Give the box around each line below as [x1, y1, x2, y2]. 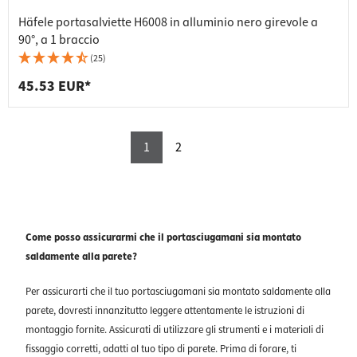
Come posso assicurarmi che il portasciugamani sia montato [25, 230, 301, 245]
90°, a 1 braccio [18, 31, 100, 49]
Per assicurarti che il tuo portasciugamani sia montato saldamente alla [25, 284, 331, 300]
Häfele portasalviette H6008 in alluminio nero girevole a [18, 14, 318, 32]
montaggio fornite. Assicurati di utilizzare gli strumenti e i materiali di [25, 323, 324, 338]
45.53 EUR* [18, 76, 91, 97]
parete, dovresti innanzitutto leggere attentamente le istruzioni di [25, 304, 304, 319]
